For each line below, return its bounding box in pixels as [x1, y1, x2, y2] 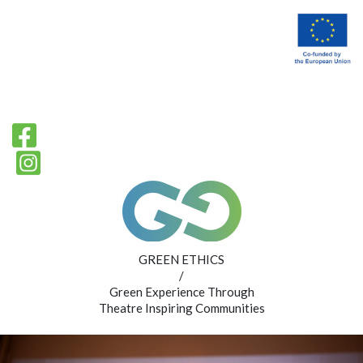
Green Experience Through [109, 284, 254, 300]
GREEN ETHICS [139, 252, 224, 267]
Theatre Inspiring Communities [98, 301, 265, 316]
